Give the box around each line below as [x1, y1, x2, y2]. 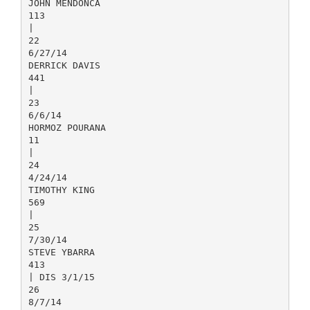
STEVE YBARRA [28, 246, 95, 257]
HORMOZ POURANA [28, 122, 106, 133]
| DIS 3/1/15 [28, 271, 95, 282]
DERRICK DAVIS [28, 60, 100, 71]
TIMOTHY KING [28, 184, 95, 195]
